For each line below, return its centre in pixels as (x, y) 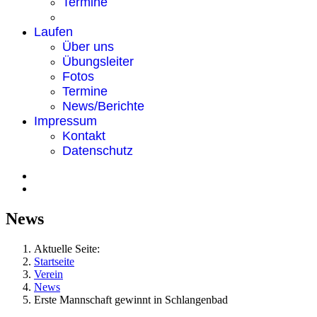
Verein (48, 274)
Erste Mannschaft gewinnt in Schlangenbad (131, 299)
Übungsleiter (98, 62)
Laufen (53, 32)
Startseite (54, 261)
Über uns (88, 47)
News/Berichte (103, 106)
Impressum (65, 121)
